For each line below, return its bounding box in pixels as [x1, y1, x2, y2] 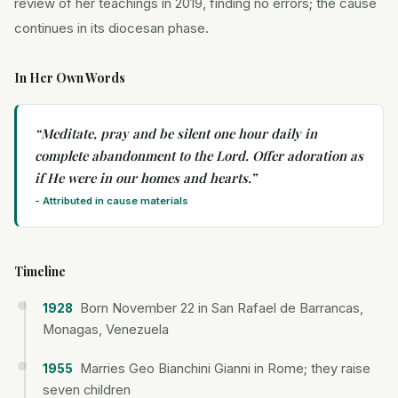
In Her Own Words [14, 69, 125, 86]
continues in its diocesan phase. [14, 20, 209, 36]
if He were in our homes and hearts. [35, 169, 251, 187]
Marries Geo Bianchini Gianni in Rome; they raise [80, 361, 370, 377]
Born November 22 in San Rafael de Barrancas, [80, 300, 363, 316]
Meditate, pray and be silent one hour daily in [41, 124, 317, 142]
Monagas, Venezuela [43, 322, 169, 338]
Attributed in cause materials [43, 195, 188, 207]
